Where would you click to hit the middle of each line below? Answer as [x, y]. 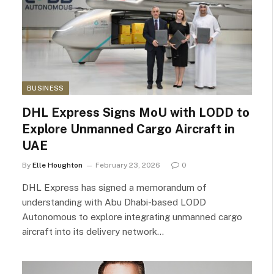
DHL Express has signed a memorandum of [114, 187]
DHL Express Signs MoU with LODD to [136, 113]
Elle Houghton [57, 165]
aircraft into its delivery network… [93, 231]
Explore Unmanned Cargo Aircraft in [128, 129]
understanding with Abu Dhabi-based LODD [114, 202]
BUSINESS [46, 88]
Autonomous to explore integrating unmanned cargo [132, 217]
